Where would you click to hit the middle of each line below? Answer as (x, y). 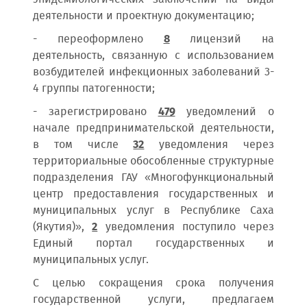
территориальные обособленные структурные (153, 161)
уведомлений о (224, 112)
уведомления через (209, 145)
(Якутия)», (63, 227)
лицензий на (222, 39)
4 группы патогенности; (94, 89)
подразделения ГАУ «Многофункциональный (153, 178)
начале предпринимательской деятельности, (153, 128)
